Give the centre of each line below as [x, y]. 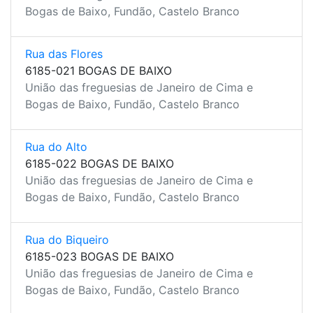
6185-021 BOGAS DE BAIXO [99, 71]
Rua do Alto [56, 147]
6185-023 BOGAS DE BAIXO [100, 256]
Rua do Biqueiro [67, 240]
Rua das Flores [64, 54]
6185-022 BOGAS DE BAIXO [100, 163]
